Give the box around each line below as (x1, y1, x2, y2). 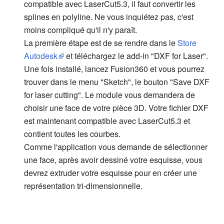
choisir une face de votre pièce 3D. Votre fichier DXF (24, 102, 208, 114)
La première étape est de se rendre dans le (24, 37, 177, 49)
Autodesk (24, 50, 57, 62)
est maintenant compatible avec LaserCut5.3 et (24, 115, 190, 127)
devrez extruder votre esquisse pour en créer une (24, 167, 197, 179)
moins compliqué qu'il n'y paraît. (24, 24, 137, 36)
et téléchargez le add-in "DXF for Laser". (64, 50, 208, 62)
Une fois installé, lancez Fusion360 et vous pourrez (24, 63, 204, 75)
